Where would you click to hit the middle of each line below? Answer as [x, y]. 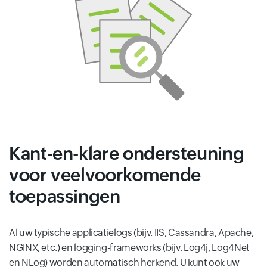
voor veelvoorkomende [105, 175]
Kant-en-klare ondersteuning [127, 154]
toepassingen [65, 197]
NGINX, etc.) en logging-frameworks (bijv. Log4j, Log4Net [129, 248]
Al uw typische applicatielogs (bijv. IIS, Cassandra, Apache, [131, 233]
